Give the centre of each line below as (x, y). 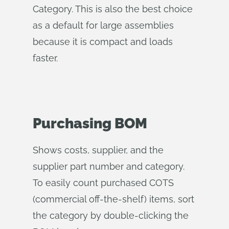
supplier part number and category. (109, 166)
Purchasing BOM (90, 123)
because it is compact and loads (103, 42)
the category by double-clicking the (111, 215)
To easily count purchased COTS (103, 183)
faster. (45, 58)
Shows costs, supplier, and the (98, 150)
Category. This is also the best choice (113, 9)
